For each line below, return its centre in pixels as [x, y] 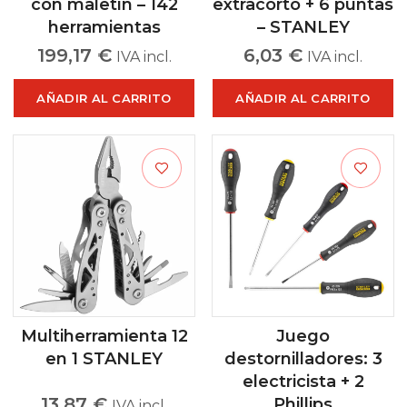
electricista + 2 [303, 382]
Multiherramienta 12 [104, 336]
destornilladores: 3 [303, 359]
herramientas [104, 27]
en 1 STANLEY [104, 359]
